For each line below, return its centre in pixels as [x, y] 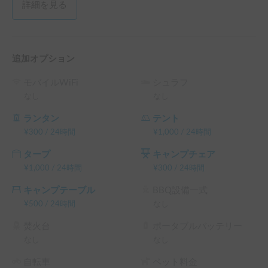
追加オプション [43, 59]
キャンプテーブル [59, 190]
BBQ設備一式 [180, 190]
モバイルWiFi [51, 83]
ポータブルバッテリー [197, 226]
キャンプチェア [184, 154]
